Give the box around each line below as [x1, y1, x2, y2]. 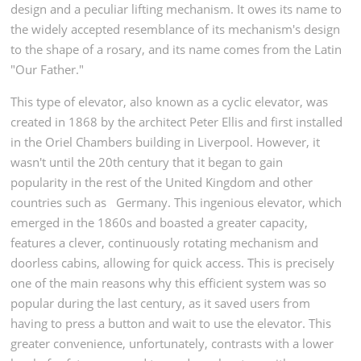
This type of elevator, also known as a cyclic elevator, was [10, 93, 329, 110]
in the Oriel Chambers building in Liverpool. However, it [10, 133, 321, 150]
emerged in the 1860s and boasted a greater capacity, [10, 214, 309, 230]
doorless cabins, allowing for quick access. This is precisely [10, 254, 335, 271]
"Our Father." [10, 60, 85, 77]
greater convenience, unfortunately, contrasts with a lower [10, 334, 334, 351]
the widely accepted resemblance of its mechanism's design [10, 20, 341, 37]
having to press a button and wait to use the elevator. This [10, 314, 332, 331]
